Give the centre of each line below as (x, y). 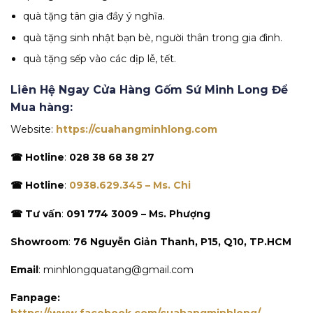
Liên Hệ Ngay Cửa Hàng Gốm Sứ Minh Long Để (149, 90)
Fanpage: (35, 298)
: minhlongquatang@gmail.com (116, 269)
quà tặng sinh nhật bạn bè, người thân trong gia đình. (153, 37)
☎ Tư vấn (36, 213)
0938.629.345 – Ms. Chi (130, 185)
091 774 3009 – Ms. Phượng (138, 213)
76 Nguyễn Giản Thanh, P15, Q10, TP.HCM (182, 241)
